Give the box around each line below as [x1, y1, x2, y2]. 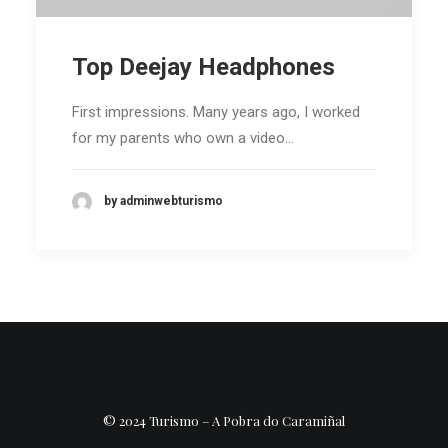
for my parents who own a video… [72, 128, 294, 147]
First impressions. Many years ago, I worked [72, 102, 360, 121]
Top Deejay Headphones [72, 52, 335, 81]
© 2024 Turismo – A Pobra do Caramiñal [103, 412, 345, 429]
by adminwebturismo [104, 194, 223, 209]
